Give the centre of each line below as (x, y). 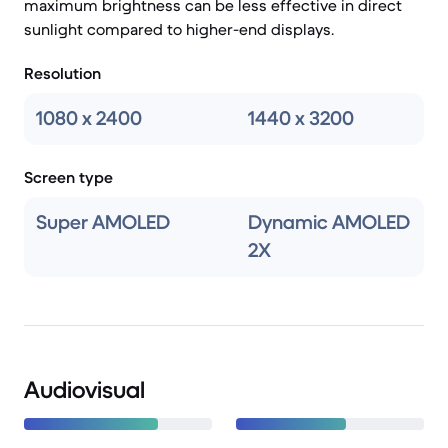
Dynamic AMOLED (329, 222)
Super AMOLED (103, 222)
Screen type (68, 177)
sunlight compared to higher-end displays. (179, 29)
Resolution (62, 73)
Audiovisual (84, 390)
